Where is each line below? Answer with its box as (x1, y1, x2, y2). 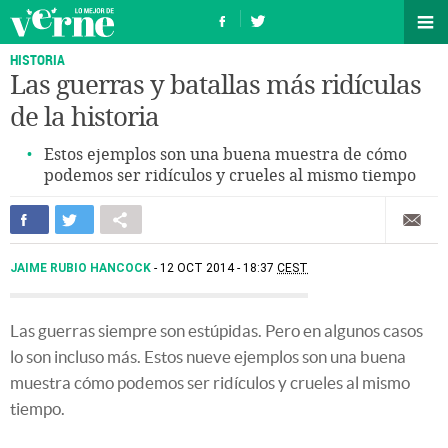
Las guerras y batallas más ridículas (10, 70, 421, 101)
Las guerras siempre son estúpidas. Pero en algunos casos (10, 321, 423, 340)
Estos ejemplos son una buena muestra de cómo (44, 145, 407, 164)
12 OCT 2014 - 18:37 (160, 261, 277, 275)
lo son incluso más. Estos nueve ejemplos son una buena (10, 347, 406, 366)
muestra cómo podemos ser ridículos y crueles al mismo (10, 373, 410, 392)
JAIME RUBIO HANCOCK (10, 261, 154, 275)
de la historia (10, 102, 159, 133)
